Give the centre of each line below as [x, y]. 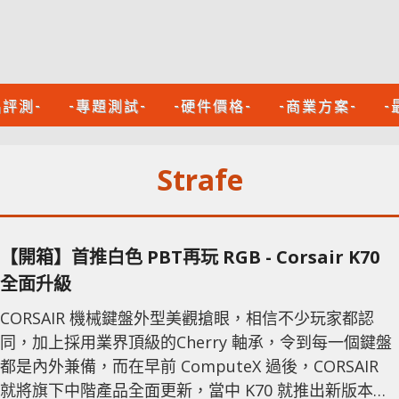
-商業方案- [318, 105]
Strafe [199, 180]
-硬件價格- [213, 105]
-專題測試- [108, 105]
